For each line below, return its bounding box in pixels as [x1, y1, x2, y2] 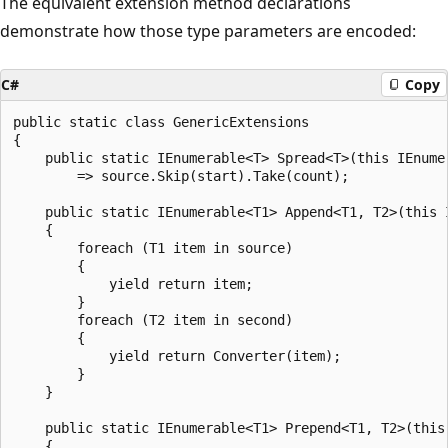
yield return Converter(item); [13, 347, 341, 364]
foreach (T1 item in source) [13, 239, 293, 256]
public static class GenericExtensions [13, 113, 309, 130]
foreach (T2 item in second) [13, 311, 293, 328]
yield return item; [13, 275, 253, 292]
